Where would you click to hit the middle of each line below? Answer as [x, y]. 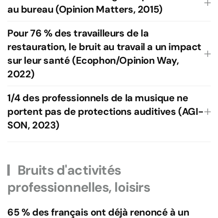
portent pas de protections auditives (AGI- [106, 111]
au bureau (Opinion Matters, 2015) [85, 9]
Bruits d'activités [68, 170]
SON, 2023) [33, 125]
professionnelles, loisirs [79, 187]
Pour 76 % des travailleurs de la [78, 33]
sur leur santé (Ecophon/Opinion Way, [93, 60]
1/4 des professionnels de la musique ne [98, 98]
